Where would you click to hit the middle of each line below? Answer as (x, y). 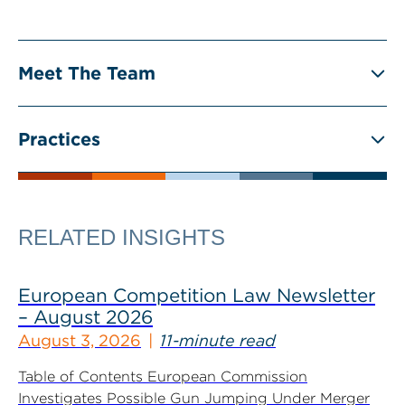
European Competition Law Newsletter (197, 295)
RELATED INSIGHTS (122, 237)
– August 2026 (85, 316)
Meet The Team (87, 73)
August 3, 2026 (80, 340)
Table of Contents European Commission (163, 376)
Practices (59, 139)
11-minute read (218, 340)
